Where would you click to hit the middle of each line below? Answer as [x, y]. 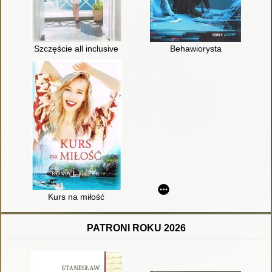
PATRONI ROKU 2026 [136, 228]
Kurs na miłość [76, 197]
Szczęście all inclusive [76, 49]
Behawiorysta [195, 49]
